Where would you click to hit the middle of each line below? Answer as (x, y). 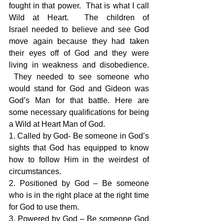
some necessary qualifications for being (79, 112)
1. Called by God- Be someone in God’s (79, 136)
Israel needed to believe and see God (79, 30)
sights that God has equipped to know (79, 148)
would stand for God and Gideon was (79, 89)
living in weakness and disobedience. (79, 65)
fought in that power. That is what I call (79, 6)
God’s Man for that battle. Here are (79, 101)
